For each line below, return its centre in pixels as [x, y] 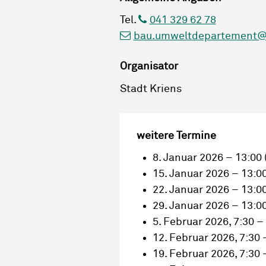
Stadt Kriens [151, 89]
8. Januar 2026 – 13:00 [207, 158]
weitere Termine [176, 136]
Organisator [149, 67]
